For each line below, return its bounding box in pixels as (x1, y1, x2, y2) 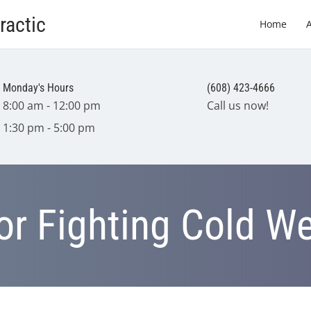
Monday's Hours (3, 81, 74, 94)
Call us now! (207, 98, 269, 113)
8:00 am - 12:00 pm (3, 98, 101, 113)
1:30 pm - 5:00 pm (3, 120, 96, 135)
